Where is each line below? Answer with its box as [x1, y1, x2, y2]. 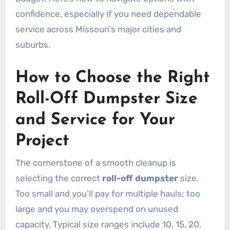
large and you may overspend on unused [15, 204, 178, 215]
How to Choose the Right [15, 70, 210, 86]
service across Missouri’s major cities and [15, 24, 181, 34]
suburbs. [15, 40, 50, 50]
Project [15, 133, 69, 149]
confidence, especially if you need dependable [15, 9, 201, 19]
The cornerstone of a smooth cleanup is [15, 158, 176, 168]
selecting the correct [15, 173, 102, 184]
